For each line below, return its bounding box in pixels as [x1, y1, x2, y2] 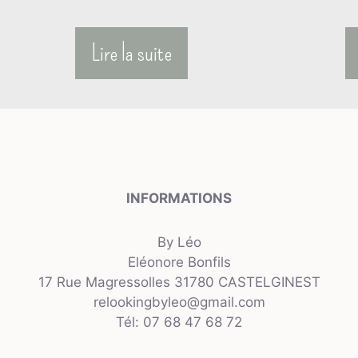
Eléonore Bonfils [127, 254, 231, 271]
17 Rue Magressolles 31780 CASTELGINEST [38, 274, 320, 291]
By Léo [157, 234, 201, 251]
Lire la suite [90, 38, 172, 68]
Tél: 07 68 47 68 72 [116, 314, 242, 331]
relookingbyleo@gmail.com [93, 294, 265, 311]
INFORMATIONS [126, 190, 232, 207]
